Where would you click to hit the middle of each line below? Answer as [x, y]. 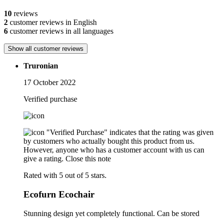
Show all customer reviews [46, 49]
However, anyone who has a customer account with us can [114, 150]
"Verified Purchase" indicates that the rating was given [130, 132]
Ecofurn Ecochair [59, 195]
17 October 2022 [50, 83]
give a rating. [44, 159]
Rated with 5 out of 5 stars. [65, 175]
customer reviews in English [52, 22]
